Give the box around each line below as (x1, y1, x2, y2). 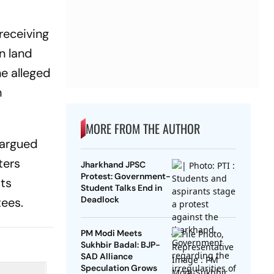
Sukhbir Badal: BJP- (80, 239, 160, 251)
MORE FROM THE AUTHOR (85, 119, 200, 138)
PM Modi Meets (80, 228, 142, 239)
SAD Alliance (80, 251, 133, 262)
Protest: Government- (80, 171, 171, 182)
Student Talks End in (80, 182, 162, 194)
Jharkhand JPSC (80, 159, 146, 171)
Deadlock (80, 194, 119, 206)
